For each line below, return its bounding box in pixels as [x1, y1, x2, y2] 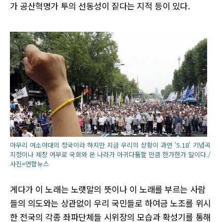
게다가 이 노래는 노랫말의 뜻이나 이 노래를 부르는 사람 [10, 183, 206, 195]
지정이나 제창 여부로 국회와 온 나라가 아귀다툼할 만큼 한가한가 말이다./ [10, 150, 211, 159]
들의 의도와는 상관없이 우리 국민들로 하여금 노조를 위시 [10, 197, 211, 209]
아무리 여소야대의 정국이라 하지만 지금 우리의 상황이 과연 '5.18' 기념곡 [10, 140, 211, 150]
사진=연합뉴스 [10, 159, 49, 168]
